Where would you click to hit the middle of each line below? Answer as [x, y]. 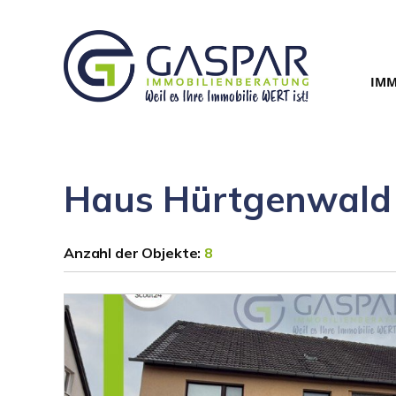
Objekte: [173, 253]
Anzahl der [103, 253]
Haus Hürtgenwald [228, 199]
